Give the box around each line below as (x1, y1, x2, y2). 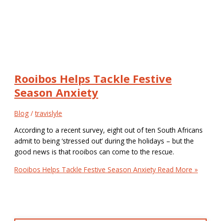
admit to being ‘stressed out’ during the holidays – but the (14, 136, 194, 146)
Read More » (156, 164, 198, 174)
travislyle (35, 109, 63, 118)
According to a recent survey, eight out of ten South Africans (14, 125, 203, 135)
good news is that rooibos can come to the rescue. (14, 147, 175, 156)
